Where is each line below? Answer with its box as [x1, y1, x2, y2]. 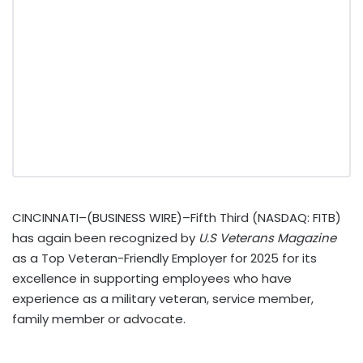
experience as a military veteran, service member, [12, 289, 314, 307]
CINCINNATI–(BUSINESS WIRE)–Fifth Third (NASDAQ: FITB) [12, 208, 341, 226]
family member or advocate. [12, 310, 186, 327]
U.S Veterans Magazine [199, 228, 336, 246]
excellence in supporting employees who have [12, 269, 292, 287]
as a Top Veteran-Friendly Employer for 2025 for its [12, 249, 317, 267]
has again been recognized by [12, 228, 199, 246]
